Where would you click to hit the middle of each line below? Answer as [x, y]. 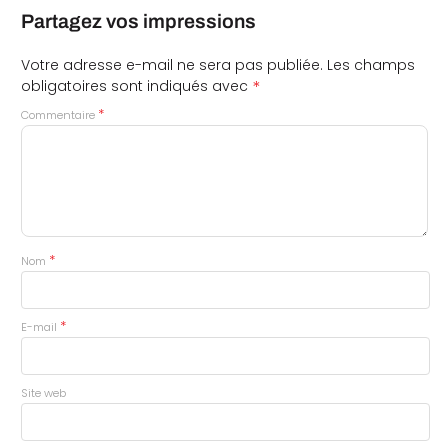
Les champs [370, 65]
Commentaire [59, 115]
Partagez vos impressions [138, 22]
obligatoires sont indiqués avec [136, 86]
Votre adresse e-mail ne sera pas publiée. [171, 65]
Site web [43, 393]
